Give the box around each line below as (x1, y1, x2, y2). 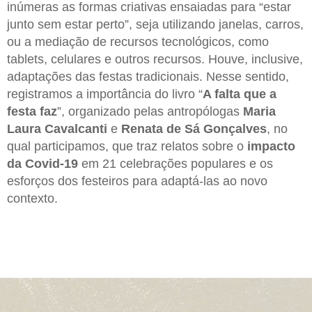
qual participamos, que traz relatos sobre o (7, 139, 247, 153)
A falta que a (203, 86, 276, 101)
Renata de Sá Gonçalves (121, 121, 267, 136)
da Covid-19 (7, 156, 78, 171)
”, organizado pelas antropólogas (57, 104, 243, 118)
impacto (247, 139, 295, 153)
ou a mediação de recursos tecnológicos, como (7, 34, 269, 49)
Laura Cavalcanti (7, 121, 107, 136)
